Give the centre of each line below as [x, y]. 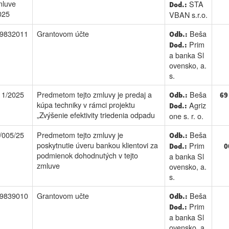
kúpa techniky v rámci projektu [86, 105]
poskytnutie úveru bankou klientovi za [97, 145]
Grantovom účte [63, 33]
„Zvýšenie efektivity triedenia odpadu [96, 115]
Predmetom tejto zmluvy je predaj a [94, 94]
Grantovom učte [63, 196]
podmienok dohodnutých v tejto [87, 155]
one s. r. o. [186, 116]
